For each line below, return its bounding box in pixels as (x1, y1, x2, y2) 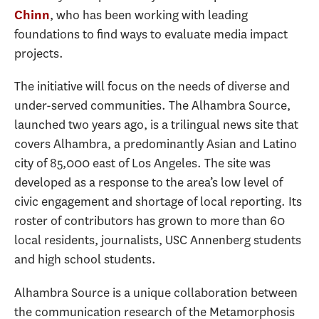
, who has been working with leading (50, 6, 248, 23)
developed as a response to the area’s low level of (14, 174, 283, 191)
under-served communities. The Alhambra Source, (14, 97, 291, 114)
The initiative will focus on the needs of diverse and (14, 78, 290, 95)
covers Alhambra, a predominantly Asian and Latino (14, 135, 297, 152)
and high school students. (14, 251, 156, 268)
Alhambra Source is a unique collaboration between (14, 283, 298, 301)
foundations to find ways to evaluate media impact (14, 25, 288, 43)
